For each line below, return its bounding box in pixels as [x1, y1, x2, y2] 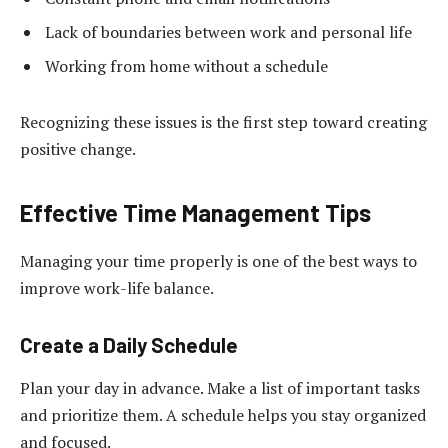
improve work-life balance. [20, 277, 214, 300]
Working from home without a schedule [45, 55, 328, 78]
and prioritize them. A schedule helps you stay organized [20, 404, 426, 427]
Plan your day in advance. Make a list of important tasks [20, 377, 420, 400]
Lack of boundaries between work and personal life [45, 21, 412, 44]
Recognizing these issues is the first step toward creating [20, 110, 427, 133]
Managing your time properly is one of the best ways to [20, 250, 417, 273]
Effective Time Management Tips [20, 198, 371, 228]
